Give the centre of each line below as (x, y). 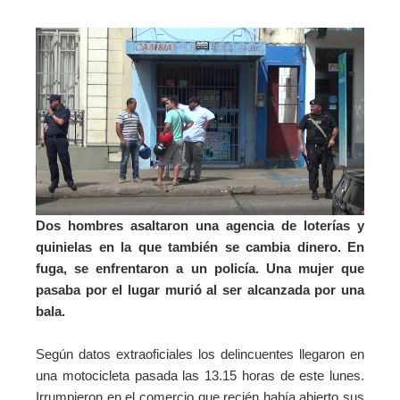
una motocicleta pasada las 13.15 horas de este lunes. (200, 376)
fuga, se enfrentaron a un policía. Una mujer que (200, 269)
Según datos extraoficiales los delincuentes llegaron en (200, 354)
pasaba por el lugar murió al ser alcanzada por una (200, 290)
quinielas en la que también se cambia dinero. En (200, 247)
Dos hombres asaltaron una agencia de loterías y (200, 226)
